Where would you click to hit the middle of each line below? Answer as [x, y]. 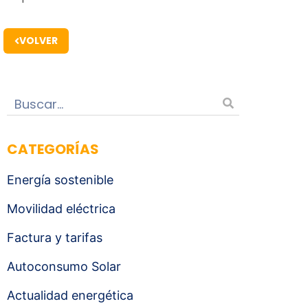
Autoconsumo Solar [64, 266]
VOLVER [38, 41]
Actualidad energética [70, 295]
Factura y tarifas [55, 238]
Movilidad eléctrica [61, 209]
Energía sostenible [60, 180]
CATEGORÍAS [53, 149]
